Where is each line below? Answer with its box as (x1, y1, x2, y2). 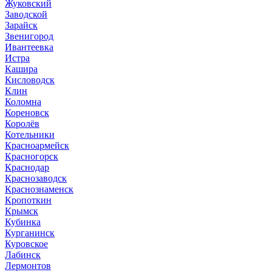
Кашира (5, 63, 38, 74)
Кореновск (5, 107, 49, 118)
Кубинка (5, 216, 41, 227)
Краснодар (5, 161, 49, 172)
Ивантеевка (5, 41, 53, 52)
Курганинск (5, 227, 55, 238)
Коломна (5, 96, 41, 107)
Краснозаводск (5, 172, 67, 183)
